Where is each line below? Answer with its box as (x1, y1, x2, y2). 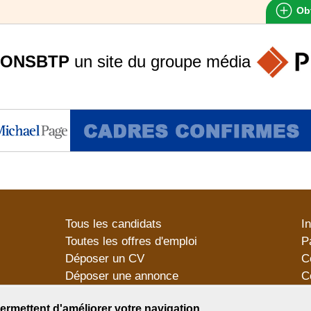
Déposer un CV (65, 252, 144, 266)
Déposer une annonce (65, 269, 178, 283)
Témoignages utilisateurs (65, 287, 195, 301)
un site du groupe (69, 51, 206, 71)
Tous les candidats (65, 217, 162, 231)
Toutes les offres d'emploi (65, 235, 197, 249)
